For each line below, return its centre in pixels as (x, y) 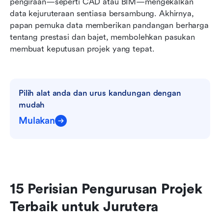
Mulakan (37, 121)
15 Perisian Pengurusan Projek (106, 189)
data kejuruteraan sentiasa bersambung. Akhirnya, (102, 13)
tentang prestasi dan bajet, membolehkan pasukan (102, 37)
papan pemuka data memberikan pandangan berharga (109, 25)
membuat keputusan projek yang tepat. (82, 49)
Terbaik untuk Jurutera (84, 206)
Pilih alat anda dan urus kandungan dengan (100, 93)
